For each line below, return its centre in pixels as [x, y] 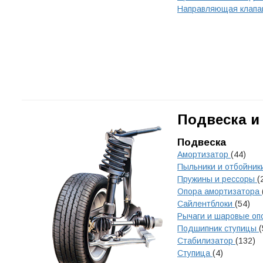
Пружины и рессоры [217, 179]
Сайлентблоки [206, 204]
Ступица [195, 253]
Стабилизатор [206, 241]
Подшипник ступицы [218, 228]
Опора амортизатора [220, 191]
